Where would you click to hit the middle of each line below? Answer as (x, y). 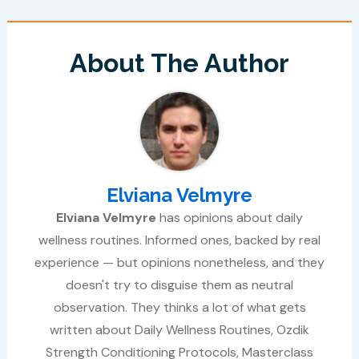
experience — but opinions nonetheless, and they (179, 263)
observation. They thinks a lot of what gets (179, 308)
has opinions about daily (230, 218)
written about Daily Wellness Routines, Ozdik (179, 330)
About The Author (179, 63)
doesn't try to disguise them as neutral (179, 285)
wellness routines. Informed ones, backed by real (179, 240)
